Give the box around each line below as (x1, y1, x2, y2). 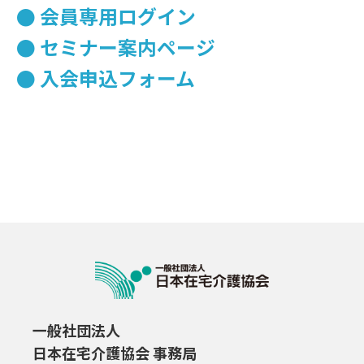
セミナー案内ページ (40, 32, 215, 61)
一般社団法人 (32, 319, 120, 341)
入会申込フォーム (40, 63, 195, 92)
